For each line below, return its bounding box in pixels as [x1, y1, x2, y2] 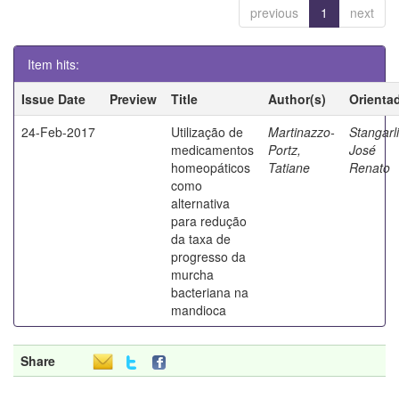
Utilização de [171, 122, 243, 141]
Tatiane [268, 158, 310, 176]
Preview [110, 89, 157, 108]
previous [250, 3, 298, 21]
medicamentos [171, 140, 254, 159]
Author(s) [268, 89, 326, 108]
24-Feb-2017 [21, 122, 95, 141]
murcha [171, 265, 214, 283]
